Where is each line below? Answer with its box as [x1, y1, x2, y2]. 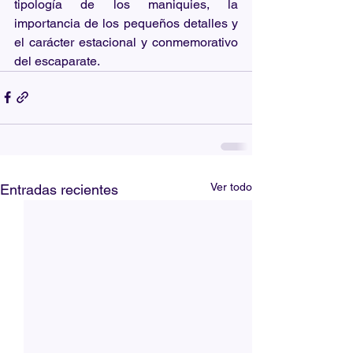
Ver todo [210, 180, 252, 193]
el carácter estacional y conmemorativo [14, 34, 238, 50]
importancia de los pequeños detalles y [14, 15, 238, 31]
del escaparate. [14, 53, 100, 69]
